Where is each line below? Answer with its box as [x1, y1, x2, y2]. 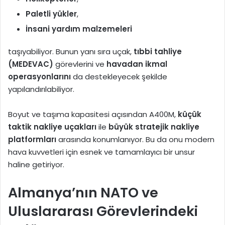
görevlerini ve [53, 58, 106, 69]
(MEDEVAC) [8, 58, 53, 69]
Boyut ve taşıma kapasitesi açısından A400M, [8, 108, 178, 120]
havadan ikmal [106, 58, 167, 69]
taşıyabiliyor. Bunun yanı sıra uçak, [8, 46, 134, 57]
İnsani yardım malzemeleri [26, 23, 132, 34]
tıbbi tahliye [134, 46, 182, 57]
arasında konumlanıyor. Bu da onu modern [56, 134, 214, 145]
